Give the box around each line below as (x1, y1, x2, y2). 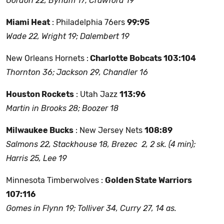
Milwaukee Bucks (6, 125, 73, 135)
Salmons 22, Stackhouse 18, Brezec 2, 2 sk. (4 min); (6, 139, 195, 149)
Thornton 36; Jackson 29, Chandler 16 (6, 67, 148, 77)
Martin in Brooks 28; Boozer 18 (6, 103, 118, 113)
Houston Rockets (6, 89, 74, 99)
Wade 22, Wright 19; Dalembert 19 (6, 31, 129, 41)
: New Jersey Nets (73, 125, 144, 135)
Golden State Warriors (105, 175, 192, 185)
